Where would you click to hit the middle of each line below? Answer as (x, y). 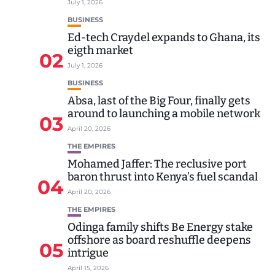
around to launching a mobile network (164, 113)
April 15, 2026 (88, 268)
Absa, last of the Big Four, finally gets (159, 100)
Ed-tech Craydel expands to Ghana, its (164, 37)
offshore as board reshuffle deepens (159, 240)
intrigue (88, 253)
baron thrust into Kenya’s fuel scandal (163, 176)
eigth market (100, 50)
